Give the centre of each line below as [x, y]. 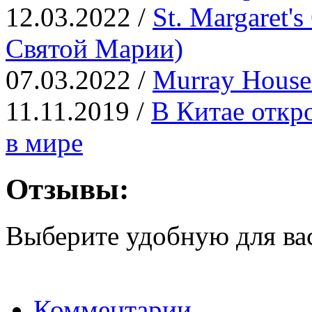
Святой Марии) [94, 48]
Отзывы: [67, 189]
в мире [44, 142]
